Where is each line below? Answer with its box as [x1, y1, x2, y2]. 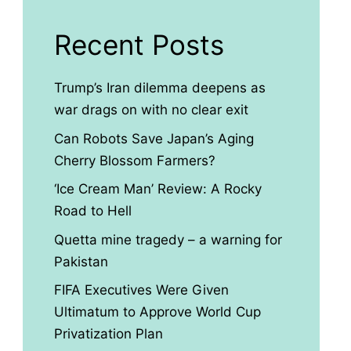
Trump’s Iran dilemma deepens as [53, 80, 266, 96]
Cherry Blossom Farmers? [53, 152, 215, 168]
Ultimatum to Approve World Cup [53, 304, 261, 320]
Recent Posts [53, 28, 224, 61]
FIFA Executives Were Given [53, 282, 229, 298]
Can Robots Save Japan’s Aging [53, 130, 254, 147]
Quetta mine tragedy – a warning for [53, 231, 282, 248]
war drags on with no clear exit [53, 102, 248, 118]
